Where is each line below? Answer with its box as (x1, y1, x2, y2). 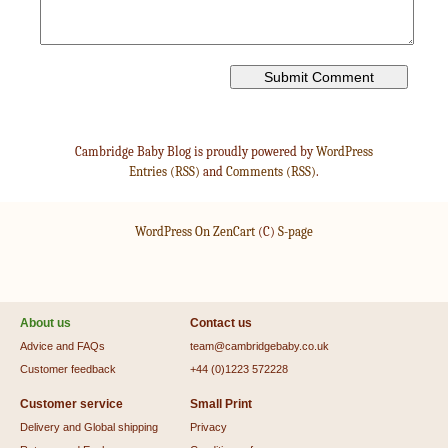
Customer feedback (20, 363, 116, 376)
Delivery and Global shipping (20, 421, 158, 434)
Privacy (190, 421, 227, 434)
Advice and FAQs (20, 340, 105, 353)
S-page (278, 224, 313, 240)
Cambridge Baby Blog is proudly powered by (75, 144, 316, 160)
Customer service (20, 397, 123, 412)
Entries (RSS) (129, 164, 200, 180)
